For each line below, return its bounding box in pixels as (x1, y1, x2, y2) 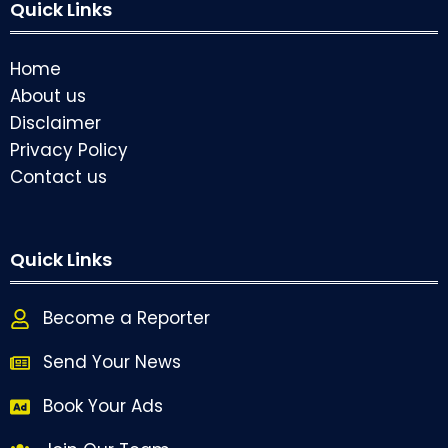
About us (10, 84, 86, 109)
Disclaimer (10, 111, 101, 136)
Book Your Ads (43, 394, 163, 419)
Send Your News (43, 350, 181, 375)
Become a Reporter (43, 306, 210, 331)
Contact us (10, 165, 107, 190)
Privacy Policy (10, 138, 128, 163)
